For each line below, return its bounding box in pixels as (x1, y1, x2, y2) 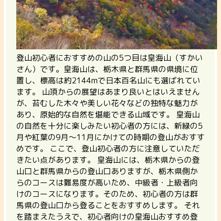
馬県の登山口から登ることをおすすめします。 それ (16, 200, 200, 211)
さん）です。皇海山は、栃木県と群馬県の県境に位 (16, 64, 198, 75)
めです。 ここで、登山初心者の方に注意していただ (16, 143, 200, 154)
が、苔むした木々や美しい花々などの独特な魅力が (16, 98, 198, 109)
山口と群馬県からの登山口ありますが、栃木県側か (16, 166, 198, 177)
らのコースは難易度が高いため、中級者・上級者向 (16, 177, 198, 188)
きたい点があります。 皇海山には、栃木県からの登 (16, 154, 200, 166)
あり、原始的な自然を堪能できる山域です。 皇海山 (16, 109, 200, 120)
